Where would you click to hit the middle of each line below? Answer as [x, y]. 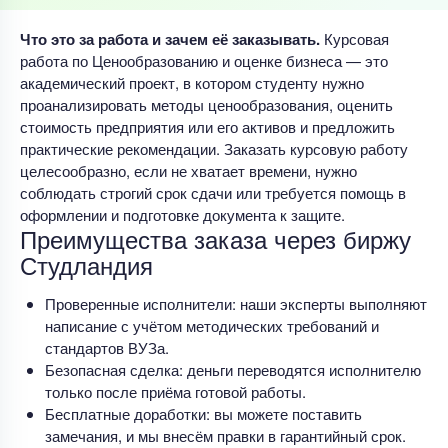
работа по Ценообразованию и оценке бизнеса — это [204, 60]
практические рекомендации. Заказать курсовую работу [214, 148]
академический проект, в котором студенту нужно [192, 82]
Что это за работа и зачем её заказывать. [170, 38]
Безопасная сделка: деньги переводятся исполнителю [233, 369]
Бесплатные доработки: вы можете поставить [203, 413]
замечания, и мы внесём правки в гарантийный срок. [225, 435]
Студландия [86, 264]
